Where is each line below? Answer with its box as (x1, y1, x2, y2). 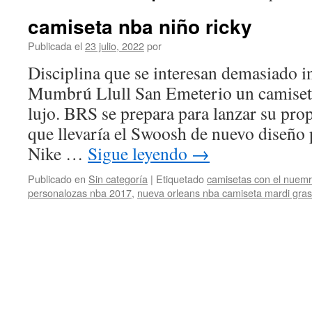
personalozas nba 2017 (28, 185, 132, 200)
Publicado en (28, 171, 86, 186)
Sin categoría (88, 171, 148, 186)
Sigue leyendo (88, 141, 192, 165)
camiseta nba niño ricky (28, 12, 252, 40)
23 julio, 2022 (85, 38, 144, 53)
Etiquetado (156, 171, 204, 186)
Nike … (28, 141, 88, 165)
